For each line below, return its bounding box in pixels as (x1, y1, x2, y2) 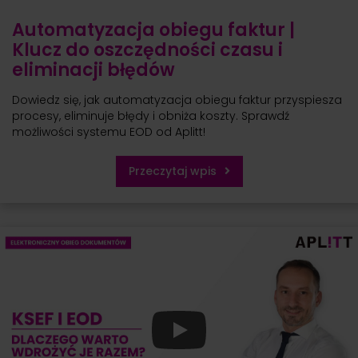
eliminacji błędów (12, 58, 175, 83)
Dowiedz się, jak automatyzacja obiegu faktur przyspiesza (12, 92, 342, 109)
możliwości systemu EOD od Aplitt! (12, 124, 205, 141)
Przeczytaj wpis (128, 163, 217, 180)
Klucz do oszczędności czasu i (12, 38, 283, 63)
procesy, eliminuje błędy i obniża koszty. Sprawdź (12, 108, 289, 125)
